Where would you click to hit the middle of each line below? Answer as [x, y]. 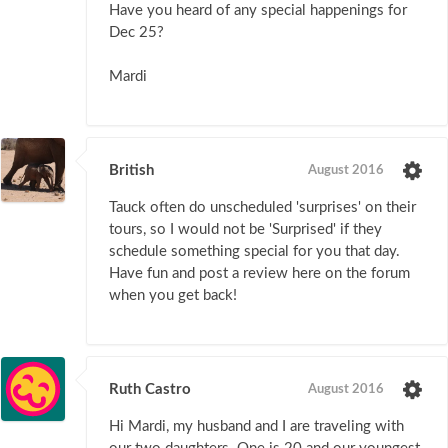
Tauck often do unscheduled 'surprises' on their [262, 208]
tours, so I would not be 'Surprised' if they [245, 230]
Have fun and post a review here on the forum [259, 274]
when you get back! [173, 296]
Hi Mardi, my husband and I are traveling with [256, 427]
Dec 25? [136, 33]
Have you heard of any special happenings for [258, 11]
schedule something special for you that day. [254, 252]
